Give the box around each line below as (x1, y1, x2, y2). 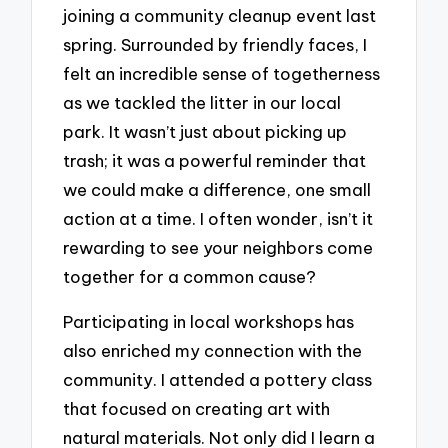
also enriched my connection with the (63, 339, 363, 361)
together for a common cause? (63, 266, 317, 288)
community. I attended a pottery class (63, 368, 373, 390)
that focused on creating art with (63, 397, 331, 419)
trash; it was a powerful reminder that (63, 150, 367, 172)
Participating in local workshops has (63, 310, 355, 332)
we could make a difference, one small (63, 179, 372, 201)
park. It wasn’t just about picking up (63, 121, 348, 143)
